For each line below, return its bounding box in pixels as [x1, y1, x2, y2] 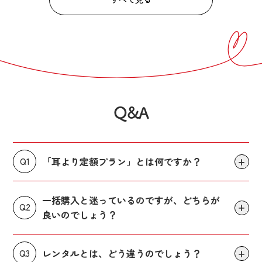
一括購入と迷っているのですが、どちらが [42, 192, 220, 207]
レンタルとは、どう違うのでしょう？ [42, 246, 202, 260]
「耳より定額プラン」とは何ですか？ [42, 154, 202, 168]
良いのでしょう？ [42, 207, 118, 222]
